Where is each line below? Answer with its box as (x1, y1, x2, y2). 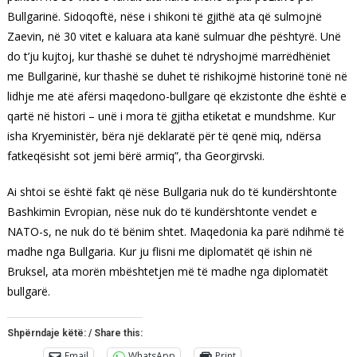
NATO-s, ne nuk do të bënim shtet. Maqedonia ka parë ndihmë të (6, 223, 344, 239)
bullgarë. (6, 283, 50, 299)
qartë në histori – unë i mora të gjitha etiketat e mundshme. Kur (6, 108, 335, 124)
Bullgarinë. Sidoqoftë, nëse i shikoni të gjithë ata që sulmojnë (6, 8, 322, 24)
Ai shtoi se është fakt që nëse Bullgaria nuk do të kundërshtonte (6, 183, 337, 199)
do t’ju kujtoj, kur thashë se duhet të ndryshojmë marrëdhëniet (6, 48, 331, 64)
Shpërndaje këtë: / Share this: (6, 327, 143, 339)
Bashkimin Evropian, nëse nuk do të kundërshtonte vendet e (6, 203, 317, 219)
